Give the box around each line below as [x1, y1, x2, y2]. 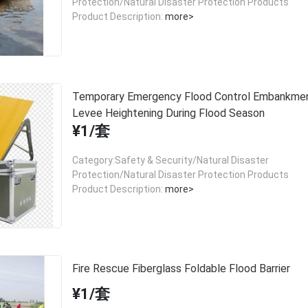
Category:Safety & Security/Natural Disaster [71, 154, 269, 166]
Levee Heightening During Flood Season [71, 106, 265, 120]
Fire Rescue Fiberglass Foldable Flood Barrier [71, 262, 290, 276]
